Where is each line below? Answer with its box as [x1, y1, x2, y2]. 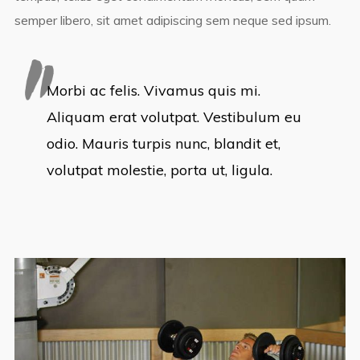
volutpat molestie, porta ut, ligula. [46, 161, 272, 180]
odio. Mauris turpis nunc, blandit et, [46, 134, 280, 153]
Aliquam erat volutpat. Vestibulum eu [46, 108, 301, 127]
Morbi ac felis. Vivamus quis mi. [46, 81, 260, 100]
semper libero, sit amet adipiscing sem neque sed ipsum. [14, 12, 331, 29]
